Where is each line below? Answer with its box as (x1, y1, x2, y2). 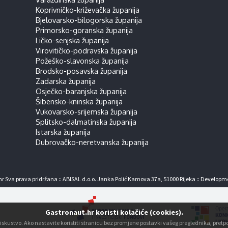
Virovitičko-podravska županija (35, 46, 137, 55)
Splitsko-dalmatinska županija (35, 117, 136, 126)
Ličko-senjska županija (35, 36, 109, 45)
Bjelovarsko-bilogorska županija (35, 15, 142, 24)
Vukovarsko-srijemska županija (35, 107, 137, 116)
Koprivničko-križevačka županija (35, 5, 139, 14)
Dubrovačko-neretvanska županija (35, 137, 149, 147)
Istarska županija (35, 127, 91, 136)
